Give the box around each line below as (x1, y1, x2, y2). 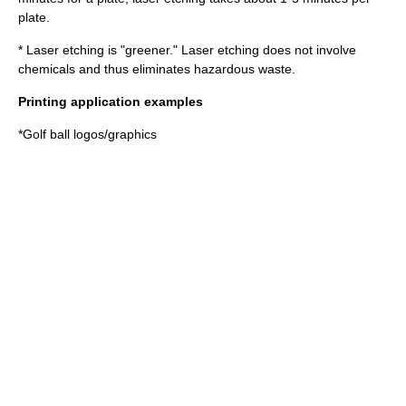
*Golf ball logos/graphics (18, 127, 157, 141)
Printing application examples (18, 94, 203, 109)
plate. (18, 10, 50, 24)
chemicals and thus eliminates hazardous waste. (18, 62, 295, 76)
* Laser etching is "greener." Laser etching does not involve (18, 43, 356, 57)
